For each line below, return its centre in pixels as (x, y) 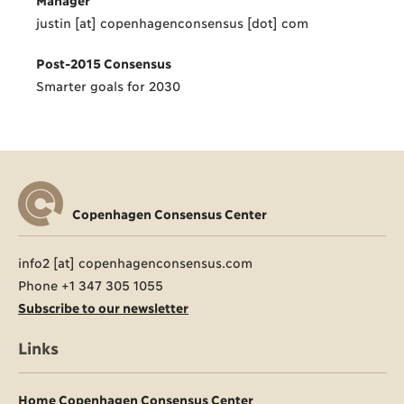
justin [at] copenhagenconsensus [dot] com (172, 22)
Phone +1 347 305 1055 (91, 284)
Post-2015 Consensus (104, 62)
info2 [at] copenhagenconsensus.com (135, 262)
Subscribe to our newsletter (103, 307)
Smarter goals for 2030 (115, 85)
